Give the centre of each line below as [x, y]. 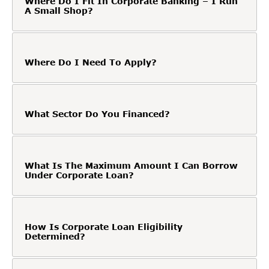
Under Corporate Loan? [79, 175]
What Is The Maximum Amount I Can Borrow [131, 165]
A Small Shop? [59, 10]
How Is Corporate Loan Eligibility [104, 226]
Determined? [55, 236]
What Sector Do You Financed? [97, 113]
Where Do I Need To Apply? [91, 62]
